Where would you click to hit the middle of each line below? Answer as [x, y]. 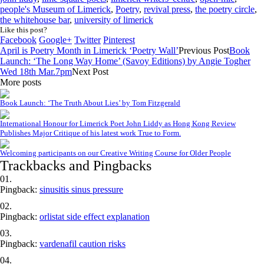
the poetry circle [225, 9]
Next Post [90, 71]
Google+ [55, 39]
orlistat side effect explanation [95, 216]
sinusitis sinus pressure [81, 189]
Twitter [88, 39]
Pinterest [119, 39]
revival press [167, 9]
